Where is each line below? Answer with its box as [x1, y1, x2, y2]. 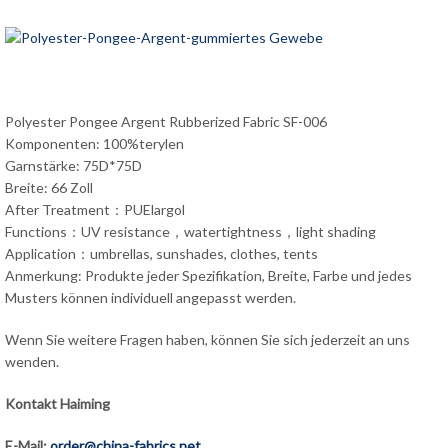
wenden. [5, 353, 59, 370]
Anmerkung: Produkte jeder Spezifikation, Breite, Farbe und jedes [5, 267, 412, 284]
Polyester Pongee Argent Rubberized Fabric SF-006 [5, 113, 327, 130]
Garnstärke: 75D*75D [5, 157, 142, 174]
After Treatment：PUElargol [5, 201, 185, 218]
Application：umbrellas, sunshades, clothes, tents [5, 245, 318, 262]
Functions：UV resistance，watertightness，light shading [5, 223, 376, 240]
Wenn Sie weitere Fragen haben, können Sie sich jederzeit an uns [5, 331, 410, 348]
